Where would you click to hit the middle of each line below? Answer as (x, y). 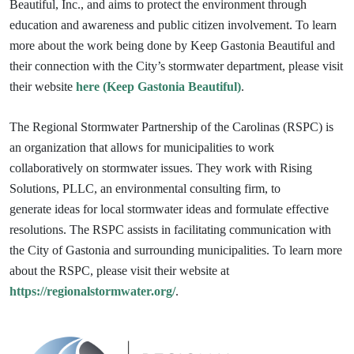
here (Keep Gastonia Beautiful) (158, 87)
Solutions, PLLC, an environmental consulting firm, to (145, 189)
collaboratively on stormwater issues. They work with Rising (161, 168)
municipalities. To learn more (270, 250)
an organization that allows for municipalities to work (142, 148)
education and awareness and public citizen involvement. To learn (173, 25)
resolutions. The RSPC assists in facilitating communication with (170, 230)
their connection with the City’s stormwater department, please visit (176, 66)
